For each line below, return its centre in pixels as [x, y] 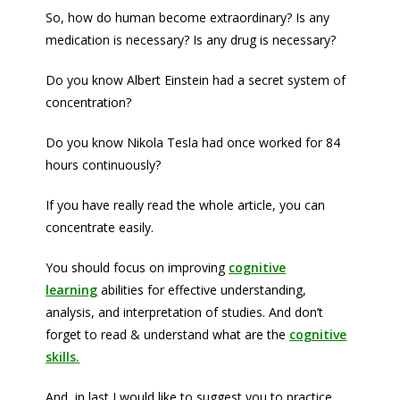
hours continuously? [104, 165]
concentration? [89, 102]
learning [72, 290]
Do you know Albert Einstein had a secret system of [196, 80]
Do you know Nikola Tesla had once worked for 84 [193, 142]
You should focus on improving [137, 267]
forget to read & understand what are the [168, 334]
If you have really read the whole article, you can [186, 205]
